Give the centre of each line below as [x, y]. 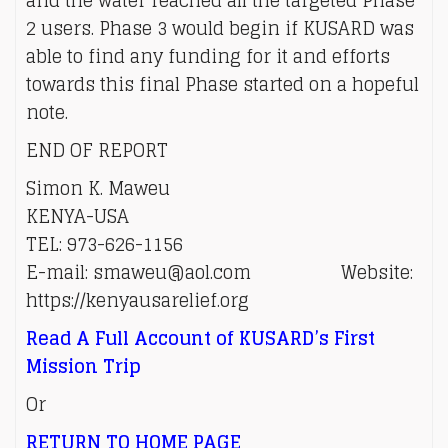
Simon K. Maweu [98, 188]
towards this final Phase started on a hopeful [222, 84]
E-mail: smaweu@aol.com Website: [219, 272]
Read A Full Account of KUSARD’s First [200, 338]
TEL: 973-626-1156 [104, 244]
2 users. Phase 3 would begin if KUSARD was [220, 28]
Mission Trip [83, 366]
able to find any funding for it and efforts [208, 56]
